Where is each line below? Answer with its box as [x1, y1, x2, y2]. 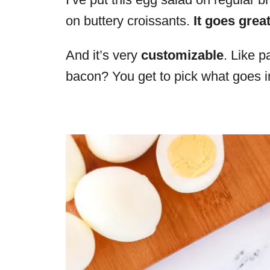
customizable [141, 48, 224, 63]
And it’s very [66, 48, 141, 63]
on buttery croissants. [66, 13, 193, 28]
